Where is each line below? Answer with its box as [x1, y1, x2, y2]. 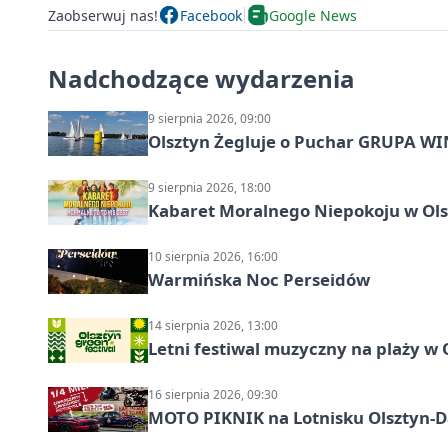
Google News [269, 5, 357, 25]
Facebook [180, 5, 242, 25]
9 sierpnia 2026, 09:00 [148, 110, 271, 128]
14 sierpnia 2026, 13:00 [148, 317, 278, 335]
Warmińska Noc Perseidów [148, 268, 370, 292]
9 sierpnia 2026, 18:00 [148, 179, 271, 197]
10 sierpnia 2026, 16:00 [148, 248, 278, 266]
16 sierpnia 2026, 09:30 [148, 386, 278, 404]
